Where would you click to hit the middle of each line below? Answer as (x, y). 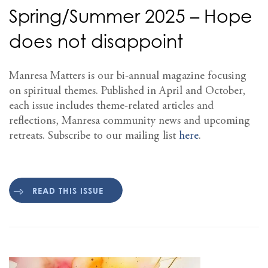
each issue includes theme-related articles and (111, 106)
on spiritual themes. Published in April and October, (127, 92)
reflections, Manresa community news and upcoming (130, 121)
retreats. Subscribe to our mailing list (94, 136)
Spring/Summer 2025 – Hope (131, 16)
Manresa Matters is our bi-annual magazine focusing (128, 77)
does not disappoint (96, 41)
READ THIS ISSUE (68, 190)
